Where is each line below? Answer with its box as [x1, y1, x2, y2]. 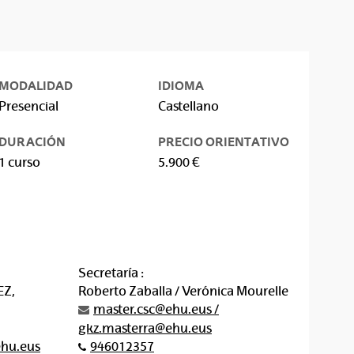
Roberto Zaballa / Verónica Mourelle [78, 284, 288, 299]
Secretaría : [78, 265, 144, 281]
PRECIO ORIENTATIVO [157, 134, 289, 149]
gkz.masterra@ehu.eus [78, 321, 212, 336]
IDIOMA [157, 78, 204, 93]
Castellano [157, 99, 219, 114]
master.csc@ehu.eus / [93, 302, 219, 317]
